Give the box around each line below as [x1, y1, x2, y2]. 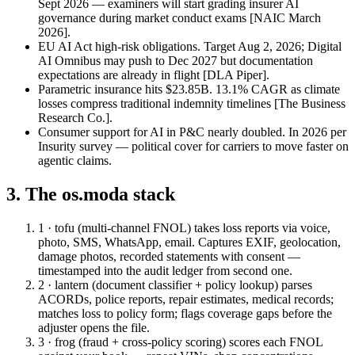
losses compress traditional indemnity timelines [38, 97, 274, 111]
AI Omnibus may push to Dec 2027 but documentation [38, 54, 313, 68]
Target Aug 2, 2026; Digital [200, 40, 342, 54]
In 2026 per [285, 125, 346, 139]
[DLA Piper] [203, 68, 266, 82]
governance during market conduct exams [38, 11, 250, 25]
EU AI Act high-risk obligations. [38, 40, 200, 54]
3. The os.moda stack [6, 184, 175, 205]
